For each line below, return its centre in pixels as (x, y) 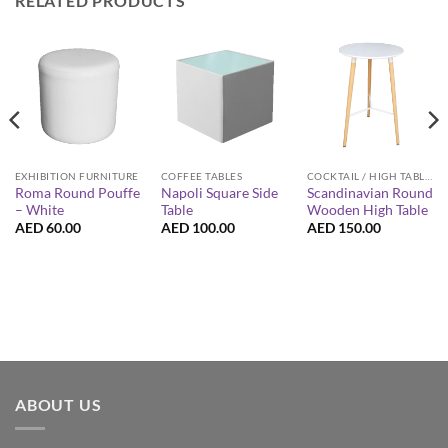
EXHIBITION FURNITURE (76, 175)
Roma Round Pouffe (77, 192)
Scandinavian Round (369, 192)
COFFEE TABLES (201, 175)
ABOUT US (58, 404)
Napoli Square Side (219, 192)
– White (39, 209)
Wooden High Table (367, 209)
